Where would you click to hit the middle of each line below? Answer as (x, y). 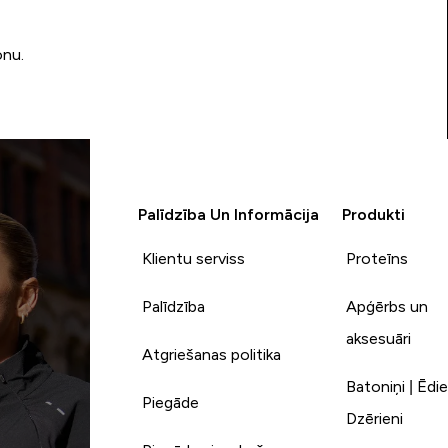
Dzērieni (375, 418)
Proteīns (377, 258)
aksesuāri (379, 338)
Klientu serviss (193, 258)
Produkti (374, 214)
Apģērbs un (387, 306)
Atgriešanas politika (211, 354)
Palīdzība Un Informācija (228, 214)
